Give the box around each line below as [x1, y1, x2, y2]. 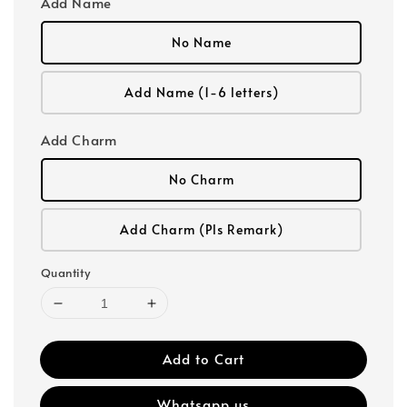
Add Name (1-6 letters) [124, 84, 279, 101]
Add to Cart [163, 349, 244, 368]
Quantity [41, 264, 91, 281]
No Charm [168, 171, 234, 188]
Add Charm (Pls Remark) [119, 221, 283, 238]
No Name [171, 34, 232, 51]
